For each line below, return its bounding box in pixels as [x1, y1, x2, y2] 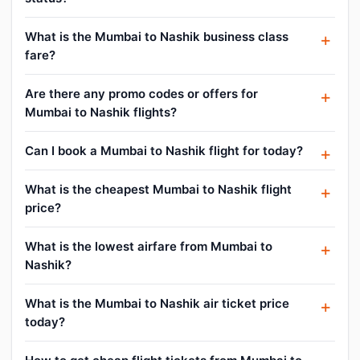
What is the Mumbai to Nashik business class [25, 28, 288, 44]
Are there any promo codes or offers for [25, 85, 258, 101]
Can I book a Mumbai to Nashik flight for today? [25, 142, 303, 158]
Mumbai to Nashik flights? [25, 104, 177, 120]
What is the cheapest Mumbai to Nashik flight [25, 181, 292, 197]
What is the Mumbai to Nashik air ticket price [25, 295, 289, 311]
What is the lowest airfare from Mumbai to [25, 238, 272, 254]
